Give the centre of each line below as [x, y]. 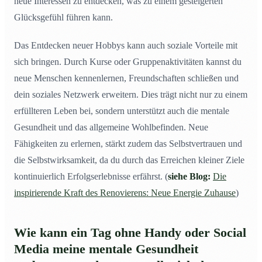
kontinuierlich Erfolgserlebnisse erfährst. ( [91, 177]
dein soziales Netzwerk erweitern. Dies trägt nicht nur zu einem [131, 95]
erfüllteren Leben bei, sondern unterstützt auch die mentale [122, 111]
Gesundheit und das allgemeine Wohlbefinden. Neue [111, 127]
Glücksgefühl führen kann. [63, 18]
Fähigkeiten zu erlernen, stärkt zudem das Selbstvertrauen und [128, 144]
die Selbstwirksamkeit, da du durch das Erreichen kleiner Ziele [129, 160]
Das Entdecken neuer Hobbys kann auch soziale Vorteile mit [126, 46]
